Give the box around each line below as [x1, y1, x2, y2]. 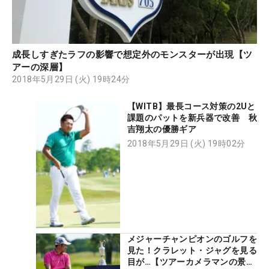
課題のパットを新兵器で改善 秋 [127, 113, 257, 123]
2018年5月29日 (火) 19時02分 [127, 139, 246, 149]
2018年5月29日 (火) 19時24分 [12, 74, 130, 85]
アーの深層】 [12, 62, 68, 73]
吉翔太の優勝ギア [127, 124, 197, 134]
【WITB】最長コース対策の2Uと [127, 101, 256, 112]
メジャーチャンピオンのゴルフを [127, 234, 257, 244]
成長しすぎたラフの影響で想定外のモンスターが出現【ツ [12, 49, 253, 61]
